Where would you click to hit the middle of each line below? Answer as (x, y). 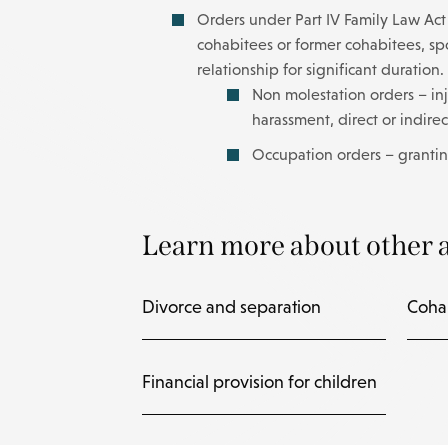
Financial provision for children (259, 382)
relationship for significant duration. (320, 69)
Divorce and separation (231, 307)
